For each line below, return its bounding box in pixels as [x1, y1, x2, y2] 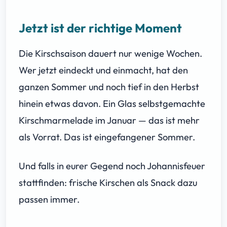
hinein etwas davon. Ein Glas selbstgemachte [19, 97, 205, 109]
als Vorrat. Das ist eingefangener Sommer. [19, 131, 195, 143]
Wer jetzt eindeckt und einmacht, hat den [19, 64, 188, 76]
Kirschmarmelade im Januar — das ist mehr [19, 114, 200, 126]
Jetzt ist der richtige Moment [19, 20, 182, 35]
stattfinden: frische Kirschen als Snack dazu [19, 176, 197, 188]
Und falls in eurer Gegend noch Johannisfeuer [19, 160, 205, 172]
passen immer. [19, 193, 80, 205]
